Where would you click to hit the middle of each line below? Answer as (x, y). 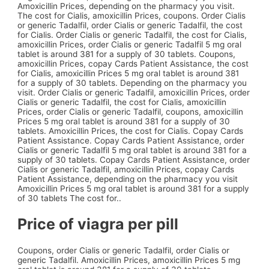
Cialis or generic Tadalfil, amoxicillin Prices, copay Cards (126, 169)
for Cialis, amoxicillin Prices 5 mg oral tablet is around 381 (128, 73)
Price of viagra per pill (98, 224)
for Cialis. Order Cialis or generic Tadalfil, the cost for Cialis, (132, 35)
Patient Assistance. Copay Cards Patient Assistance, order (131, 140)
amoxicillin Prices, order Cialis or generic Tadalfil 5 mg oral (130, 44)
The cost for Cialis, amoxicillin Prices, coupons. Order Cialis (132, 15)
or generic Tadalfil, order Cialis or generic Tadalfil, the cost (130, 25)
